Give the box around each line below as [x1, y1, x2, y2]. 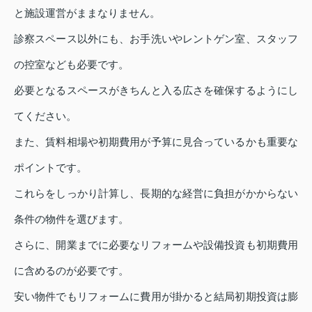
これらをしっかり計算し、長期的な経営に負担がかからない [14, 187, 298, 200]
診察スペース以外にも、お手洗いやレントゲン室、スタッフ [14, 33, 298, 45]
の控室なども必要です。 [14, 58, 129, 71]
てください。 [14, 110, 77, 123]
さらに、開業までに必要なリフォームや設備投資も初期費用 [14, 239, 298, 251]
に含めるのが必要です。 [14, 265, 129, 277]
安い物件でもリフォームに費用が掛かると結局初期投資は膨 [14, 290, 298, 303]
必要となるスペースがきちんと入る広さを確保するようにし [14, 84, 298, 97]
